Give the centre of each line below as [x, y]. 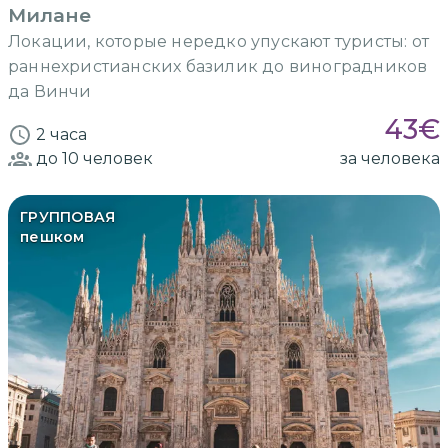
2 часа [61, 134]
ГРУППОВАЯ [68, 216]
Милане [49, 14]
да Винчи [50, 91]
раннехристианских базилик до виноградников [218, 66]
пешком [52, 236]
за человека [390, 158]
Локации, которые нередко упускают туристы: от [218, 41]
